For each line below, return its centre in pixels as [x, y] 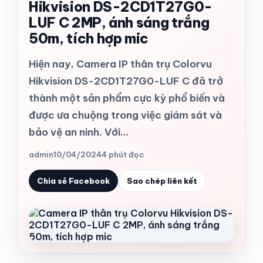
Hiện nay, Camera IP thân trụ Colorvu [120, 64]
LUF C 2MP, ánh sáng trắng [119, 23]
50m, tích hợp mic [89, 38]
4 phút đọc [123, 154]
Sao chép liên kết [162, 181]
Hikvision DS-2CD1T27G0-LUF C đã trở [126, 81]
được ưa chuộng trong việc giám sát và [125, 115]
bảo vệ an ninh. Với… [79, 132]
